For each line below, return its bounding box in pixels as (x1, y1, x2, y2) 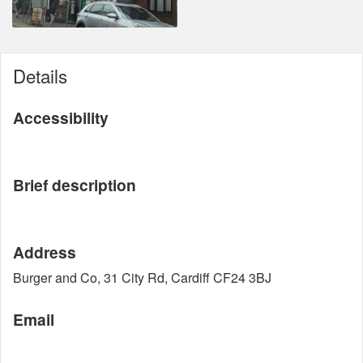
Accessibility (13, 106, 109, 129)
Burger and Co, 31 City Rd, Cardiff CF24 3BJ (13, 268, 271, 287)
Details (13, 62, 67, 88)
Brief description (13, 173, 136, 196)
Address (13, 241, 76, 263)
